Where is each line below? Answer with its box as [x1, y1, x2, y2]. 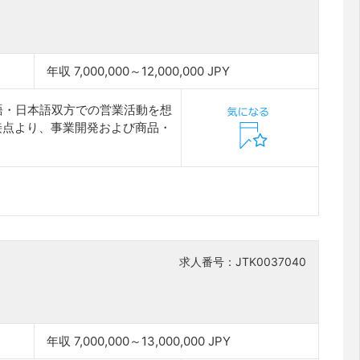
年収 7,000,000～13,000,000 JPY [47, 333, 231, 349]
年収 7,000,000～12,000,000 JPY [47, 63, 231, 79]
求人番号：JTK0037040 [179, 254, 306, 268]
